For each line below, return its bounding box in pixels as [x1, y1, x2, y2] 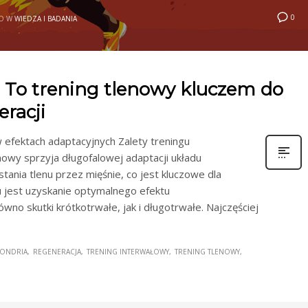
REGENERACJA [33, 247, 81, 257]
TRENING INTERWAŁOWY [87, 247, 169, 257]
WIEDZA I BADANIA [14, 13, 77, 23]
